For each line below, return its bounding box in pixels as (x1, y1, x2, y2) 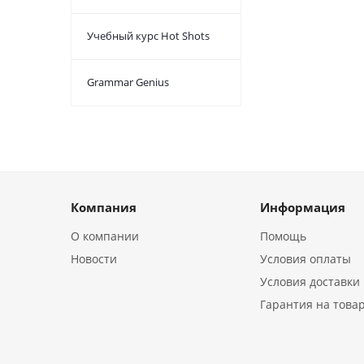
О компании (71, 228, 139, 244)
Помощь (260, 228, 307, 244)
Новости (71, 251, 117, 266)
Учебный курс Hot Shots (87, 28, 210, 43)
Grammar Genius (87, 75, 169, 89)
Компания (71, 199, 136, 215)
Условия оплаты (260, 251, 352, 266)
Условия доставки (260, 274, 361, 289)
